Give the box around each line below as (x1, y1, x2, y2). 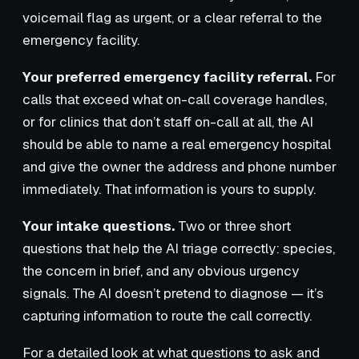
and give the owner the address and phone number (22, 157, 337, 175)
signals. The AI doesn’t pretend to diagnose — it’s (22, 284, 324, 302)
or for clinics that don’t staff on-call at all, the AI (22, 112, 313, 131)
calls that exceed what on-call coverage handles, (22, 90, 327, 108)
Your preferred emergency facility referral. (22, 67, 312, 86)
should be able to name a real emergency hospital (22, 135, 331, 153)
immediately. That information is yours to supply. (22, 179, 316, 198)
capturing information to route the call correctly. (22, 306, 312, 325)
